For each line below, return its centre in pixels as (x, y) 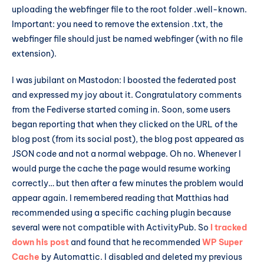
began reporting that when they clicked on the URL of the (125, 125)
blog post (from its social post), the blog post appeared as (128, 139)
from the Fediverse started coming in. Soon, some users (121, 110)
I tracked (229, 228)
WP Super (222, 242)
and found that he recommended (136, 242)
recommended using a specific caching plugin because (121, 213)
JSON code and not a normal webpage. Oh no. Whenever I (126, 154)
